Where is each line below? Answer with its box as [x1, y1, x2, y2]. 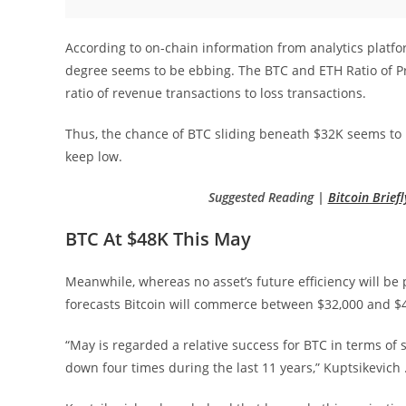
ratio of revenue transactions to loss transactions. [65, 83, 366, 101]
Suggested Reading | [208, 188, 328, 206]
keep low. [65, 147, 122, 165]
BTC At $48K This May [65, 226, 251, 251]
